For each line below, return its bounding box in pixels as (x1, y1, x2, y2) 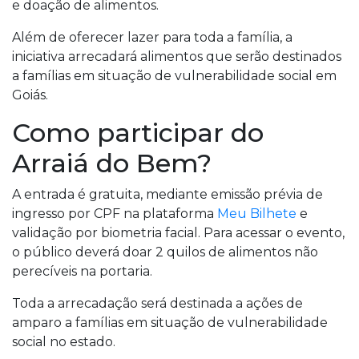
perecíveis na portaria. (12, 264, 152, 279)
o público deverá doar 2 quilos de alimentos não (12, 244, 318, 260)
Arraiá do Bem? (12, 147, 212, 179)
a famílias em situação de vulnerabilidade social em (12, 68, 337, 83)
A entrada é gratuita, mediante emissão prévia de (12, 187, 323, 202)
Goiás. (12, 87, 48, 103)
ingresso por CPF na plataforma (12, 206, 217, 221)
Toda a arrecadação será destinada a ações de (12, 296, 303, 311)
